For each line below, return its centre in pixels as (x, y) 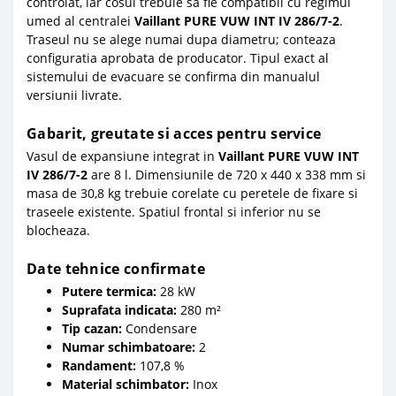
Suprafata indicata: (119, 309)
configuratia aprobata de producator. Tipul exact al (178, 57)
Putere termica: (109, 291)
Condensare (160, 328)
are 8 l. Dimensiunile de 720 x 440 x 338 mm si (227, 174)
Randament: (99, 365)
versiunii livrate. (74, 95)
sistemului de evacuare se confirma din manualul (173, 76)
